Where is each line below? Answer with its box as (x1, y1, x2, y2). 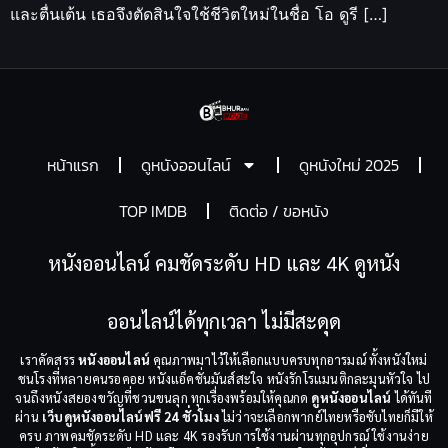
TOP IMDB (119, 198, 187, 223)
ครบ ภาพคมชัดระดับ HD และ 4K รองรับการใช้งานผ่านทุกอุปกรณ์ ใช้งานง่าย (19, 426, 429, 444)
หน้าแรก (47, 152, 99, 177)
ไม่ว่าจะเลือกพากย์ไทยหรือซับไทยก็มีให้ (218, 407, 433, 425)
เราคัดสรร (20, 350, 79, 368)
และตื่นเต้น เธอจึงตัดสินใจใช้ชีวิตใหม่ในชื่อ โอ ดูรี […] (10, 4, 388, 24)
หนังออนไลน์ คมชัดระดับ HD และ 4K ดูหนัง (48, 249, 400, 276)
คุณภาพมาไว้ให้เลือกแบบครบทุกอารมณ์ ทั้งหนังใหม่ (150, 350, 428, 368)
